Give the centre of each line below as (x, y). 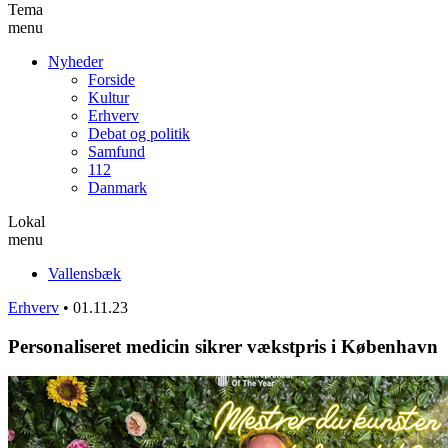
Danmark (117, 187)
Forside (111, 79)
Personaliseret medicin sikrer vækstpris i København (223, 346)
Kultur (108, 97)
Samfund (116, 151)
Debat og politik (139, 133)
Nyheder (75, 61)
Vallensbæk (84, 273)
